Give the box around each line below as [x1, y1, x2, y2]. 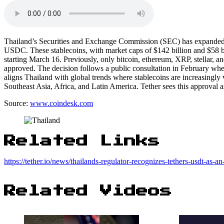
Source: [4, 98, 30, 107]
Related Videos [4, 184, 172, 197]
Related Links [4, 134, 160, 147]
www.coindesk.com [30, 98, 93, 107]
